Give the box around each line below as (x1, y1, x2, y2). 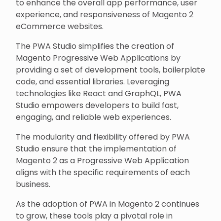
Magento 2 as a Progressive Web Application (16, 155, 189, 166)
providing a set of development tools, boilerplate (16, 64, 205, 75)
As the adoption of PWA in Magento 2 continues (16, 198, 199, 210)
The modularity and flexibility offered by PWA (16, 131, 190, 143)
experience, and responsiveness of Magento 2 (16, 9, 193, 20)
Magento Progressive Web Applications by (16, 52, 181, 64)
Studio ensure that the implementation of (16, 143, 177, 154)
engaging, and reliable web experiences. (16, 111, 171, 123)
